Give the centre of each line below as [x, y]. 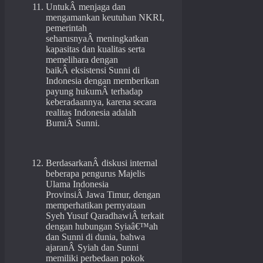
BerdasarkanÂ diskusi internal [102, 163]
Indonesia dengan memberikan [102, 81]
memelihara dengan [82, 60]
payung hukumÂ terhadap [94, 92]
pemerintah [66, 28]
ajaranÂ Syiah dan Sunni [92, 248]
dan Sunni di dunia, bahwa [95, 237]
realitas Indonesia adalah [91, 113]
